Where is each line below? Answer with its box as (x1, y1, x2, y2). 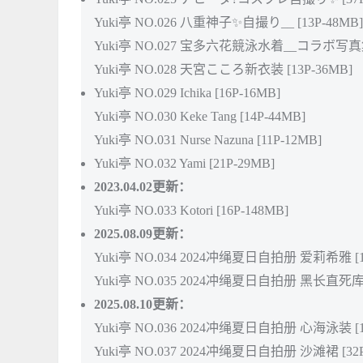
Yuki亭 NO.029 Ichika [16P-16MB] (94, 85, 280, 100)
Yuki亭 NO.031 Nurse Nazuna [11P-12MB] (94, 132, 322, 147)
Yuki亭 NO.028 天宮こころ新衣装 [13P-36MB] (94, 62, 352, 76)
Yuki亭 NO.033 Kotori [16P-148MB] (94, 203, 288, 217)
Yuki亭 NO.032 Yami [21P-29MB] (94, 156, 275, 170)
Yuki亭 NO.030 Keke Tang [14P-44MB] (94, 109, 305, 123)
